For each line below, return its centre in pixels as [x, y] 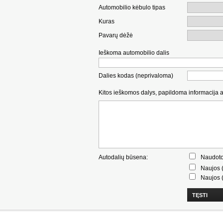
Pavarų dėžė [116, 35]
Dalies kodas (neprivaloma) [136, 75]
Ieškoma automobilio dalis [134, 53]
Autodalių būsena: [123, 157]
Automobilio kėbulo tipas [132, 7]
